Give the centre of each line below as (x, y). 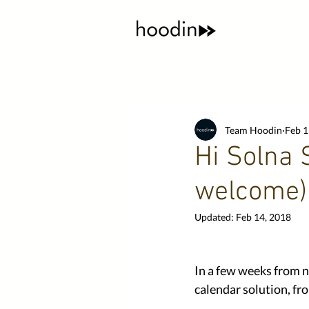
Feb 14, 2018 (263, 217)
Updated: (215, 217)
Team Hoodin (253, 130)
